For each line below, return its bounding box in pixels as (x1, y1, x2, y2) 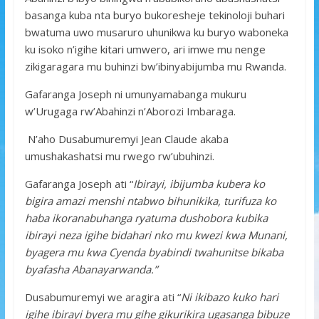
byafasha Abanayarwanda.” (24, 261, 157, 276)
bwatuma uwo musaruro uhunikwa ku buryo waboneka (24, 24, 288, 39)
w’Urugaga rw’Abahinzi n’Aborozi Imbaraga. (24, 103, 236, 118)
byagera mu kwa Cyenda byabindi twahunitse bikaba (24, 244, 283, 259)
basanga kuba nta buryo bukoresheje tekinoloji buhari (24, 7, 285, 22)
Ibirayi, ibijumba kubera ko (132, 176, 265, 191)
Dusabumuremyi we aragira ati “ (24, 289, 181, 304)
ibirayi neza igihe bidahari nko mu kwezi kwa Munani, (24, 227, 288, 242)
